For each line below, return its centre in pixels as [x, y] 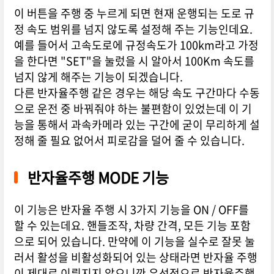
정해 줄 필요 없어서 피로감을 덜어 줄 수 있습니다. [129, 141]
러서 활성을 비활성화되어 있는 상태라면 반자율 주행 [135, 257]
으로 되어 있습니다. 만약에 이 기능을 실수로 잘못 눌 [134, 242]
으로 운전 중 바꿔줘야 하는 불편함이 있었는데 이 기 [133, 109]
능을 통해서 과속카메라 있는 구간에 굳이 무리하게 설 [137, 125]
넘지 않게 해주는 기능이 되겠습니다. [98, 77]
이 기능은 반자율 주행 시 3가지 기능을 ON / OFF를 [131, 210]
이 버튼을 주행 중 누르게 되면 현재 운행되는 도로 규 [134, 13]
